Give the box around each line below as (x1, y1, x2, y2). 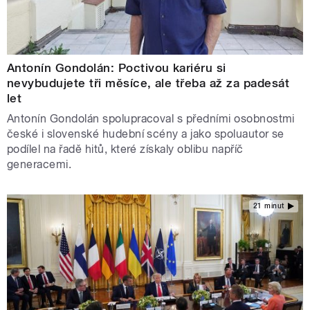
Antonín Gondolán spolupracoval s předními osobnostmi (7, 112, 295, 126)
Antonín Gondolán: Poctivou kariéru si (7, 61, 226, 75)
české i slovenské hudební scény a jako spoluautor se (7, 127, 284, 141)
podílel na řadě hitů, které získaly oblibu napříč (7, 143, 244, 156)
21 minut (253, 201, 284, 210)
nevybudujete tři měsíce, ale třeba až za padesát (7, 76, 290, 91)
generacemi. (7, 158, 72, 172)
